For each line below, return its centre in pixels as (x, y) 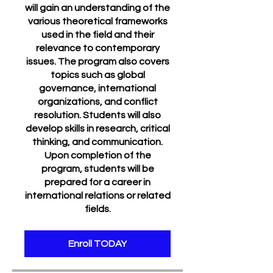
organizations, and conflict (97, 102)
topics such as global (97, 75)
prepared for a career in (97, 182)
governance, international (97, 88)
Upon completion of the (97, 155)
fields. (97, 209)
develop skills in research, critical (97, 129)
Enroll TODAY (97, 244)
